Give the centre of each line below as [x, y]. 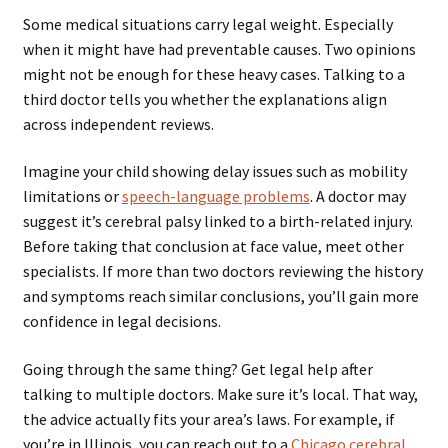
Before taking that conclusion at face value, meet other [213, 246]
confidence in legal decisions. [121, 321]
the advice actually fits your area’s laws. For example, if [208, 419]
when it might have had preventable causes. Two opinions [219, 48]
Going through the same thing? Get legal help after [197, 369]
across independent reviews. [118, 123]
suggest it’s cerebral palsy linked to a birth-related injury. [217, 221]
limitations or [72, 196]
